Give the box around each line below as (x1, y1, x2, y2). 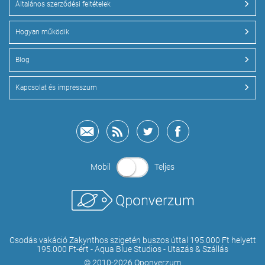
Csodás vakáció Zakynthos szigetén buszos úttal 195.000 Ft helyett (9, 235, 256, 245)
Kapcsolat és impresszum (15, 83, 97, 92)
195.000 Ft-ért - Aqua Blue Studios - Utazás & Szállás (37, 244, 228, 254)
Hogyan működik (15, 27, 69, 36)
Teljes (154, 161, 174, 172)
